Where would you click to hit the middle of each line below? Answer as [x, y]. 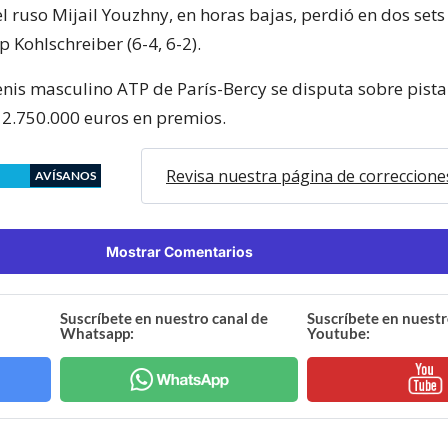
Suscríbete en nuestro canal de [164, 317]
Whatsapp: [97, 332]
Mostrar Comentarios [179, 251]
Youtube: [338, 332]
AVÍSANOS [65, 175]
